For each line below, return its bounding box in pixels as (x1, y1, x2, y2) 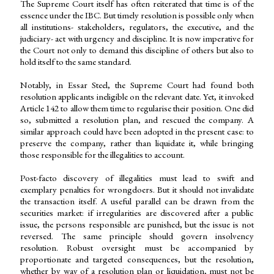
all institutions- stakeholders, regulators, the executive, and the (20, 21, 254, 33)
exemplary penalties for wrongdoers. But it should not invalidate (20, 183, 254, 196)
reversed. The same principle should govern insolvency (20, 230, 254, 242)
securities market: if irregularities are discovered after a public (20, 207, 254, 219)
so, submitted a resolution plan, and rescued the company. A (20, 114, 254, 126)
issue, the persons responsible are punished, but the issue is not (20, 218, 254, 231)
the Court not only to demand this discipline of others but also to (20, 44, 254, 56)
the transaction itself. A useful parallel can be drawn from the (20, 195, 254, 207)
